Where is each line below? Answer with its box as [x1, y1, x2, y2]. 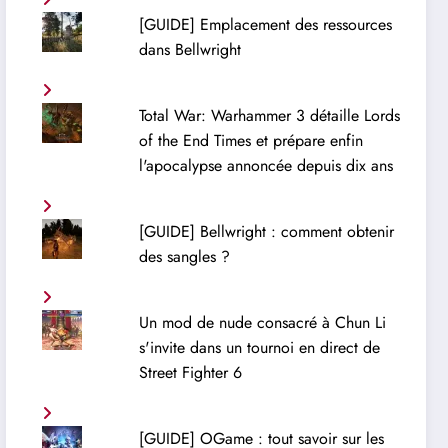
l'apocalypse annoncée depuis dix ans [138, 154, 393, 178]
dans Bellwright [138, 38, 241, 62]
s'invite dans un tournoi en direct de [138, 336, 380, 360]
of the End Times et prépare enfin [138, 129, 363, 153]
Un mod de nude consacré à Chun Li [138, 311, 386, 335]
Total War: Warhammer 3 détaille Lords [138, 104, 400, 128]
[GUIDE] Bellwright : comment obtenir [138, 220, 394, 244]
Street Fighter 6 [138, 361, 242, 385]
